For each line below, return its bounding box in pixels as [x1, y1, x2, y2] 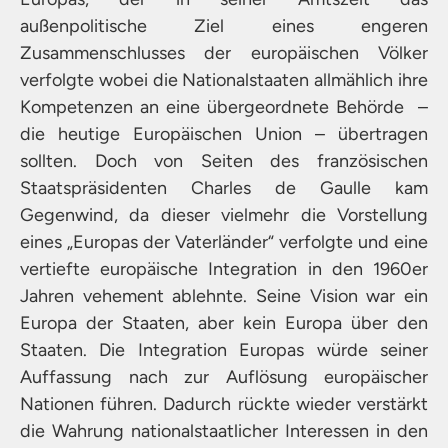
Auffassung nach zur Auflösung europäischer [20, 365, 428, 388]
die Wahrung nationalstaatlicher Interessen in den [20, 419, 428, 442]
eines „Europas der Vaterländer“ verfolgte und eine [20, 230, 428, 253]
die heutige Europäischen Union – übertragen [20, 122, 428, 145]
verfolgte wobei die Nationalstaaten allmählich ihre [20, 68, 428, 91]
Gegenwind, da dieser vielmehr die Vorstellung [20, 203, 428, 226]
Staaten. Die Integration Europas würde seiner [20, 338, 428, 361]
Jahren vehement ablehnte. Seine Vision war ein [20, 284, 428, 307]
